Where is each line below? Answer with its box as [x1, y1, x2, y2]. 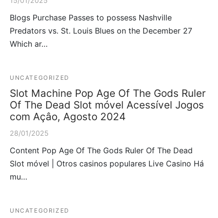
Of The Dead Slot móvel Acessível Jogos [10, 98, 204, 111]
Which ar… [10, 38, 48, 49]
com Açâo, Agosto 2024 [10, 110, 126, 123]
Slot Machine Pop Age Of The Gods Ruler [10, 87, 206, 99]
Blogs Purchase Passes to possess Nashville [10, 12, 172, 22]
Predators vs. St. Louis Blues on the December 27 [10, 25, 192, 36]
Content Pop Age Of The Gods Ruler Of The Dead [10, 145, 193, 155]
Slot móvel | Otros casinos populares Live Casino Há [10, 158, 204, 168]
